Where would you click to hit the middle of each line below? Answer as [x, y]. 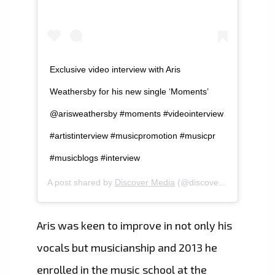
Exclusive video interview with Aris [115, 69]
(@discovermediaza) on [197, 182]
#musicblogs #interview [95, 157]
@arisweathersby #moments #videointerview [137, 113]
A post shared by [81, 182]
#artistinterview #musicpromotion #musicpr [133, 135]
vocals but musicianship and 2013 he [127, 247]
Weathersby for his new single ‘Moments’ [129, 91]
